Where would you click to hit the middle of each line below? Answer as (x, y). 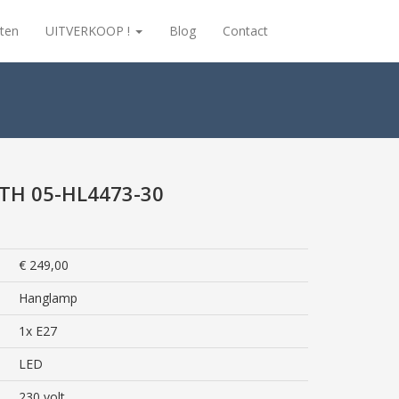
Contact (245, 31)
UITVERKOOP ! (90, 31)
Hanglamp (48, 298)
